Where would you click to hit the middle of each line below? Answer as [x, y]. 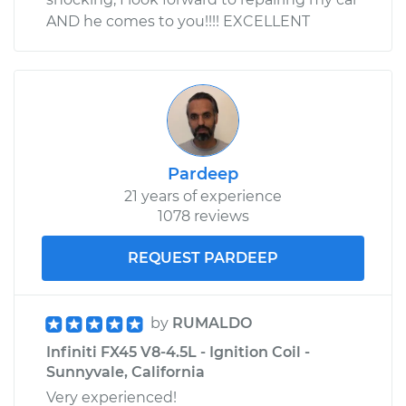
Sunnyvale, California [126, 372]
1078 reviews [203, 216]
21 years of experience [203, 196]
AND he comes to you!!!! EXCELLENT [178, 21]
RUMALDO [212, 323]
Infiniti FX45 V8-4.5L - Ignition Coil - [178, 352]
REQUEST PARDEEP [203, 257]
